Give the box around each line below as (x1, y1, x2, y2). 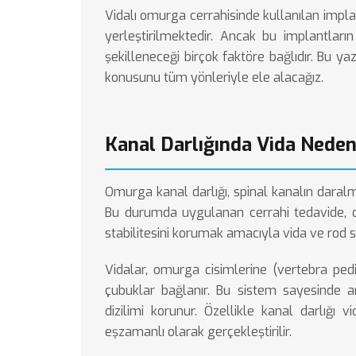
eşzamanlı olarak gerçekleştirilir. (105, 323, 292, 340)
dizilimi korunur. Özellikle (105, 303, 261, 319)
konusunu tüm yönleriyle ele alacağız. (105, 69, 323, 86)
